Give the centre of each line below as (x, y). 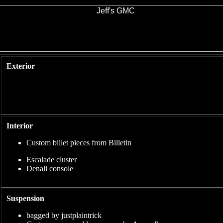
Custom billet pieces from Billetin (79, 143)
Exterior (22, 66)
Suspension (25, 198)
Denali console (50, 168)
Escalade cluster (52, 160)
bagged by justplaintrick (64, 215)
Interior (21, 126)
